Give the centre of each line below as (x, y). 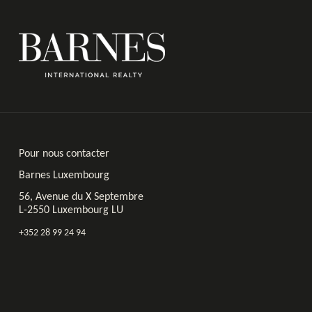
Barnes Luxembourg (64, 176)
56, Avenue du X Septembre (81, 197)
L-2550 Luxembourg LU (71, 211)
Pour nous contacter (64, 154)
